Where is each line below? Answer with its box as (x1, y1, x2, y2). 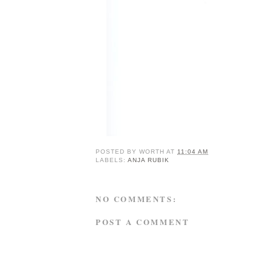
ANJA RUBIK (128, 157, 170, 164)
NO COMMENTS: (96, 193, 177, 205)
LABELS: (96, 157, 128, 164)
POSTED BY (96, 148, 140, 155)
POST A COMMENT (96, 215, 190, 227)
